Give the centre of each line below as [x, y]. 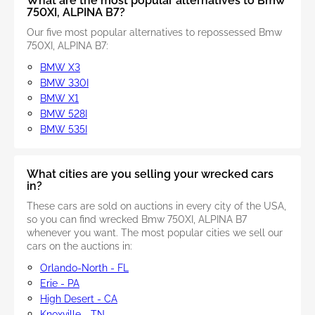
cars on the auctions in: [79, 246]
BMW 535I [64, 130]
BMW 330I [64, 83]
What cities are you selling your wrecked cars [150, 174]
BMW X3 [60, 68]
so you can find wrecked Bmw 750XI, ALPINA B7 [137, 220]
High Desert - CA [79, 299]
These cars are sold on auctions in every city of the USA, [156, 206]
